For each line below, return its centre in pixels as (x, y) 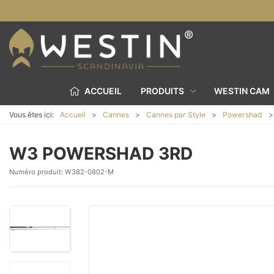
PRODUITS (162, 91)
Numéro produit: (37, 172)
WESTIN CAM (242, 91)
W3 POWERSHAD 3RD (101, 154)
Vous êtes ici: (31, 114)
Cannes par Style (176, 114)
